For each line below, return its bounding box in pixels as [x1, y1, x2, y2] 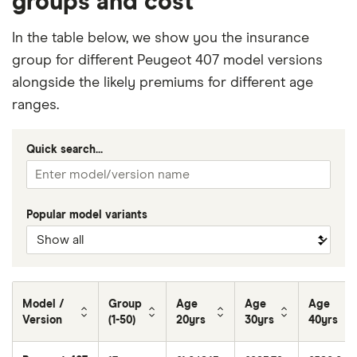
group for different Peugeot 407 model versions [12, 53, 323, 68]
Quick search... [26, 143, 103, 155]
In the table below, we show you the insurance [12, 30, 309, 45]
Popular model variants [26, 209, 147, 221]
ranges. [12, 97, 59, 112]
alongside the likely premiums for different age [12, 75, 313, 90]
